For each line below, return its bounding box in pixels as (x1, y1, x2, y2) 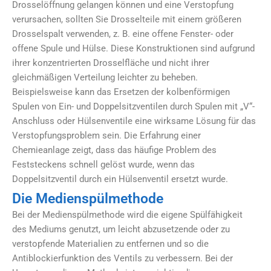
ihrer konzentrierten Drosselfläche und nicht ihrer (12, 57, 209, 69)
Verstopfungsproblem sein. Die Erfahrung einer (12, 130, 201, 142)
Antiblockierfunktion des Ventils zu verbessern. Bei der (12, 253, 233, 264)
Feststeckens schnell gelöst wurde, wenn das (12, 159, 195, 171)
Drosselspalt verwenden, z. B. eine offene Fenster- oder (12, 28, 233, 40)
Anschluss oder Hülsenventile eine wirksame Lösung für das (12, 116, 256, 127)
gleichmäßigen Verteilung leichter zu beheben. (12, 72, 198, 83)
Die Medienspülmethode (12, 191, 163, 207)
